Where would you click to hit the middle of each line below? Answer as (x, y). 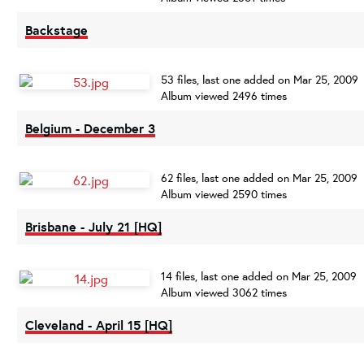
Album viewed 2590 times (224, 194)
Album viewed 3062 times (224, 292)
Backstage (56, 30)
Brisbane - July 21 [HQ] (93, 227)
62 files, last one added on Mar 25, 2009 (259, 178)
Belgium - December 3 (90, 128)
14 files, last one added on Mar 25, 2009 (259, 276)
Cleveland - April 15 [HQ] (99, 325)
